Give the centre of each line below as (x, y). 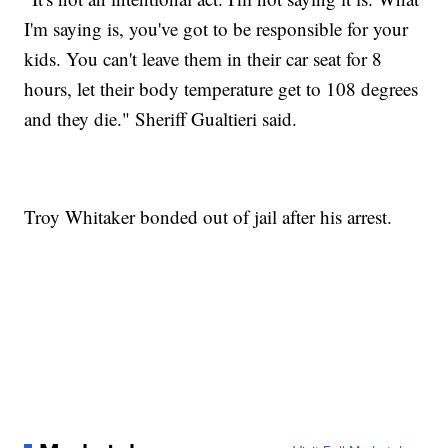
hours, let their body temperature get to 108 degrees (221, 89)
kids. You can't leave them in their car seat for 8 (203, 59)
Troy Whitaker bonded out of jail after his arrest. (208, 217)
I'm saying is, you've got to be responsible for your (216, 29)
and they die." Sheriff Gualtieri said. (161, 119)
